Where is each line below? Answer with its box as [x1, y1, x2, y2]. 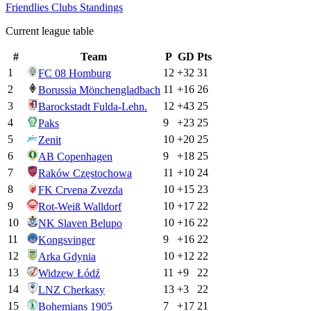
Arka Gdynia [38, 250, 96, 262]
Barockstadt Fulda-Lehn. [38, 100, 147, 112]
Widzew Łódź [38, 267, 100, 279]
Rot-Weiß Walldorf [38, 200, 121, 212]
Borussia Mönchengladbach [38, 83, 160, 96]
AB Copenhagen [38, 150, 112, 162]
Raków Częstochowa [38, 167, 132, 179]
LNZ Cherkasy [38, 283, 105, 296]
